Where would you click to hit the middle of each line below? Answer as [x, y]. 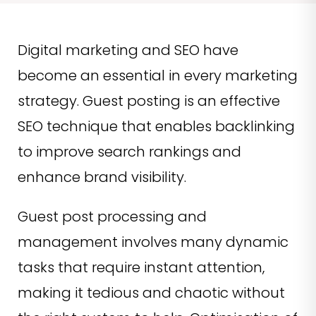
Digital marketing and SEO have [128, 50]
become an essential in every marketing [158, 75]
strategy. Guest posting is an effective [149, 101]
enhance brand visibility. [104, 177]
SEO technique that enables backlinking [156, 126]
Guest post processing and [112, 216]
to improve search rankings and [129, 151]
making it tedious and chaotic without [151, 292]
